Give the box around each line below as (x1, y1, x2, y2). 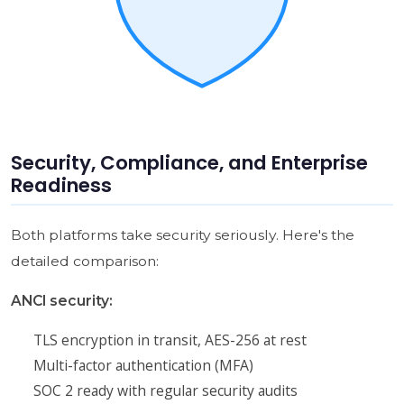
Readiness (10, 170, 112, 199)
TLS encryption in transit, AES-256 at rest (32, 329, 307, 350)
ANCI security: (10, 291, 113, 309)
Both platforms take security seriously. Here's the (10, 225, 354, 243)
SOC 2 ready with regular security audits (32, 380, 298, 400)
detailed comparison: (10, 252, 159, 270)
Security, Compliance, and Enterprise (10, 148, 368, 177)
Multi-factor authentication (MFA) (32, 354, 253, 375)
